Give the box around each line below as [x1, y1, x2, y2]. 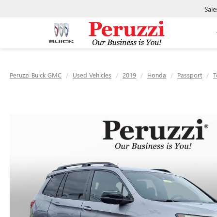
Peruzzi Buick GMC [10, 71, 62, 79]
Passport [177, 71, 202, 79]
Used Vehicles [73, 71, 111, 79]
